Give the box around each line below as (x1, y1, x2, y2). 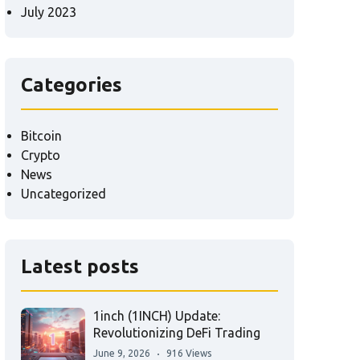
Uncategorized (21, 186, 106, 202)
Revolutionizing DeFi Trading (93, 325, 260, 341)
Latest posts (21, 256, 139, 278)
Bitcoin (21, 129, 62, 144)
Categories (21, 74, 122, 96)
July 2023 (21, 5, 76, 20)
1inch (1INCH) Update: (93, 309, 220, 324)
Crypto (21, 148, 60, 163)
